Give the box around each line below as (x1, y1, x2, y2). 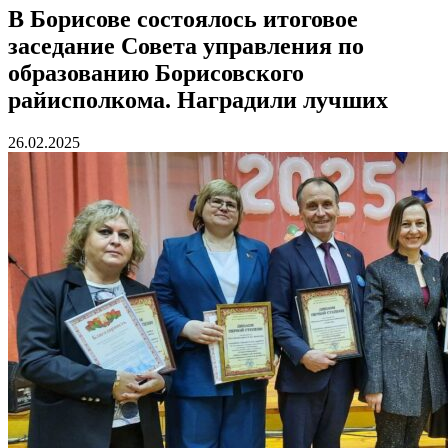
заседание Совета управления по (8, 32, 364, 59)
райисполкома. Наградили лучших (8, 86, 388, 113)
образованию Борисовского (8, 59, 304, 86)
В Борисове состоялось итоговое (8, 5, 358, 32)
